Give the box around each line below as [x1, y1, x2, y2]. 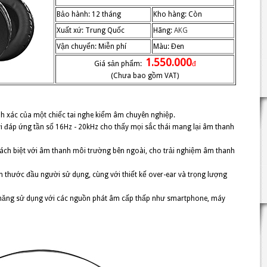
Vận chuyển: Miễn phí [57, 42, 126, 51]
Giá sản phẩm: [94, 60, 145, 68]
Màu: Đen [153, 42, 184, 51]
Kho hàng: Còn [153, 10, 202, 18]
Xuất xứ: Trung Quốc [57, 26, 125, 35]
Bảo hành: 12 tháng [57, 10, 121, 18]
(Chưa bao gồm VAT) [111, 72, 179, 80]
